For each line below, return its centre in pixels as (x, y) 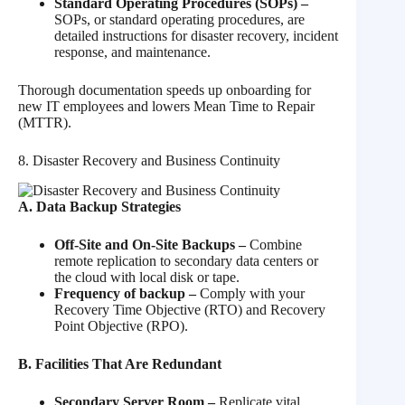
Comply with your (252, 293)
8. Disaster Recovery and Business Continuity (149, 161)
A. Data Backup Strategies (99, 207)
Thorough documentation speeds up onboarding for (165, 90)
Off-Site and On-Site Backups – (150, 245)
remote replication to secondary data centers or (186, 261)
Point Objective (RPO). (121, 326)
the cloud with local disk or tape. (147, 277)
